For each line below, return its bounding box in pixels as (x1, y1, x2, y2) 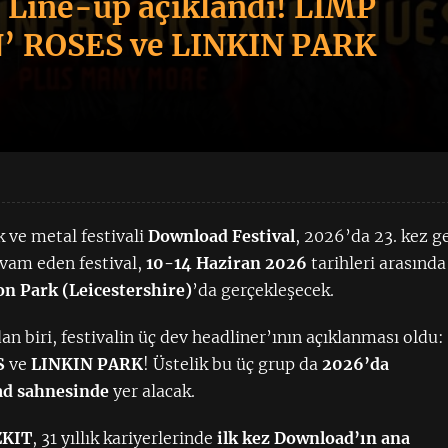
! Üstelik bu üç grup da (143, 354, 323, 374)
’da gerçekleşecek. (192, 280, 335, 300)
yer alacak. (109, 381, 196, 401)
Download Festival (148, 226, 296, 246)
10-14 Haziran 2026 (146, 253, 308, 273)
